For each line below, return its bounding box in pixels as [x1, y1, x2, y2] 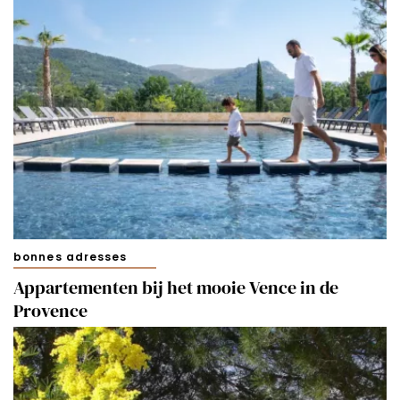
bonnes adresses [13, 248, 128, 264]
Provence [13, 297, 87, 323]
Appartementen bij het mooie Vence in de [13, 274, 338, 300]
